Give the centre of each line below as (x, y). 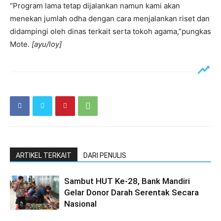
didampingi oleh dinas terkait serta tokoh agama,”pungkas (110, 31)
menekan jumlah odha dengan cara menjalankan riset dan (110, 18)
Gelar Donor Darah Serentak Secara (131, 192)
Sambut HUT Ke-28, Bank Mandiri (127, 181)
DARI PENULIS (105, 155)
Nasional (80, 203)
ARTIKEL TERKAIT (44, 155)
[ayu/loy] (47, 44)
